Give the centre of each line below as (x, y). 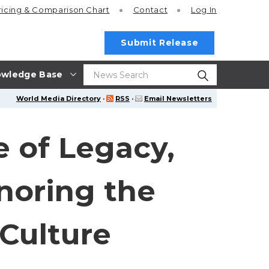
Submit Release (160, 43)
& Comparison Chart (67, 10)
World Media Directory (59, 98)
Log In (204, 10)
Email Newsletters (178, 98)
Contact (150, 10)
